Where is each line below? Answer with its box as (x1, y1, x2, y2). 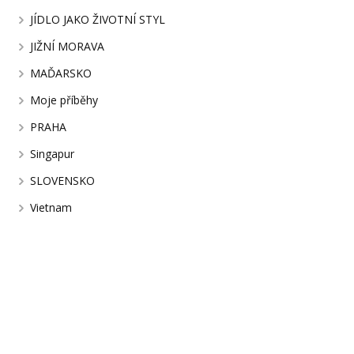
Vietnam (30, 199, 73, 215)
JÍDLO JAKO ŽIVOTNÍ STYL (30, 11, 166, 27)
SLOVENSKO (30, 172, 96, 188)
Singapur (30, 145, 75, 161)
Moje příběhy (30, 92, 99, 107)
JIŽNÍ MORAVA (30, 38, 105, 54)
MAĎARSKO (30, 65, 92, 81)
